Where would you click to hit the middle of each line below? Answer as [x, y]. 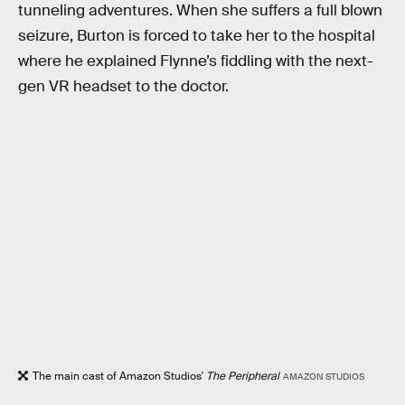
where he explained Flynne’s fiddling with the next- [196, 61]
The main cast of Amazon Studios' [119, 377]
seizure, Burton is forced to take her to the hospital [197, 35]
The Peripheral [243, 377]
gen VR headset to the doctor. [123, 86]
